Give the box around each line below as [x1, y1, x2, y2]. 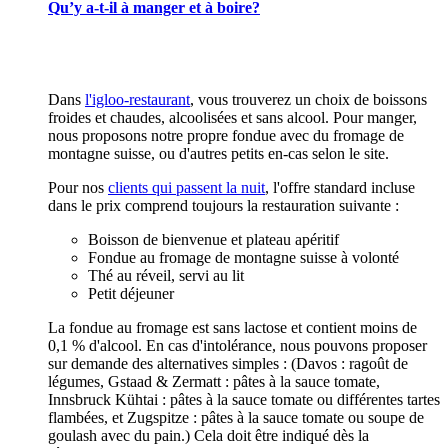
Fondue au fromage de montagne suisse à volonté [88, 248, 399, 266]
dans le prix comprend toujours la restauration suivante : [48, 196, 403, 214]
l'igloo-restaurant [85, 90, 190, 108]
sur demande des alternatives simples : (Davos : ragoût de [48, 354, 408, 372]
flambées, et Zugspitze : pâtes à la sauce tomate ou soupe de [48, 408, 424, 426]
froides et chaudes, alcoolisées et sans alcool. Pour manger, [48, 108, 417, 126]
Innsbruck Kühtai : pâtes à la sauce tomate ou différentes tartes [48, 390, 440, 408]
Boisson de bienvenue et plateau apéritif [88, 230, 339, 248]
